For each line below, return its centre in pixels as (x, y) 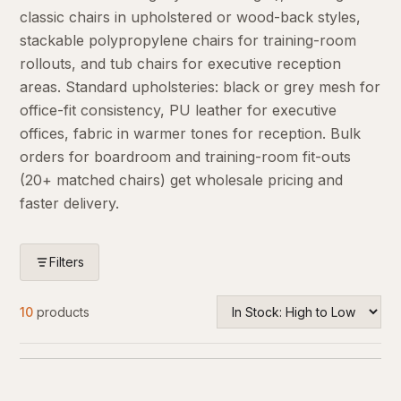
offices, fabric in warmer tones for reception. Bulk (191, 133)
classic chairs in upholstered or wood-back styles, (191, 17)
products (64, 311)
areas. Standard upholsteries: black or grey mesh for (200, 87)
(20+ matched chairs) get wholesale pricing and (182, 180)
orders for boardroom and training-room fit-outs (186, 157)
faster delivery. (70, 203)
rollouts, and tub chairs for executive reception (181, 64)
